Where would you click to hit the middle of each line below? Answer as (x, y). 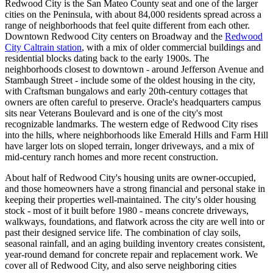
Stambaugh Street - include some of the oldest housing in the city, (130, 80)
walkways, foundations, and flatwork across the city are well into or (135, 221)
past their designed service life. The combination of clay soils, (123, 232)
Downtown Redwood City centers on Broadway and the (114, 36)
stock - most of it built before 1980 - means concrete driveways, (127, 210)
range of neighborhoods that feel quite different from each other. (127, 25)
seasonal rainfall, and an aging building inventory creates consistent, (135, 243)
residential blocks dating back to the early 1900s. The (107, 58)
